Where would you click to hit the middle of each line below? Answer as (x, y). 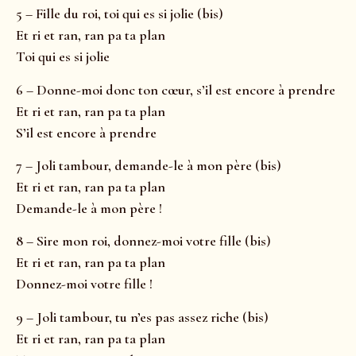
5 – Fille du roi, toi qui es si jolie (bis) (120, 14)
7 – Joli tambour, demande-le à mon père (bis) (149, 166)
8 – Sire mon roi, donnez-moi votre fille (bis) (143, 241)
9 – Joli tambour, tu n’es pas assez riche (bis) (142, 317)
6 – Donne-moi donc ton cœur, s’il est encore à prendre (176, 89)
